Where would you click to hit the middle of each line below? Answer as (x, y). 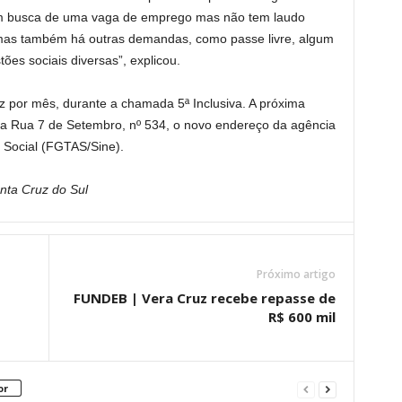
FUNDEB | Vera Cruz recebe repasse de (204, 297)
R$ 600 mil (301, 316)
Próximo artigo (296, 274)
